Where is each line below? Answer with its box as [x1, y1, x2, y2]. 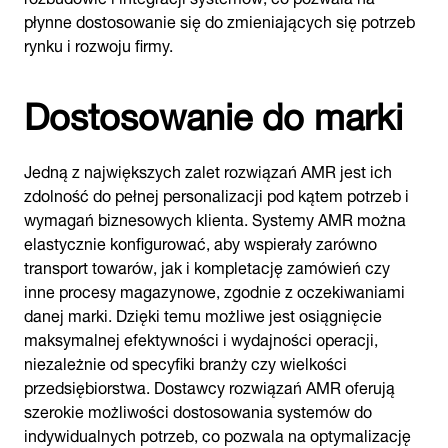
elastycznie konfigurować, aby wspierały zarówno [24, 226, 377, 257]
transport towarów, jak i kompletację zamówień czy [24, 250, 390, 281]
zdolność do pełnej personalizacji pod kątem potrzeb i [24, 178, 409, 209]
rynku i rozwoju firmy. [24, 28, 173, 59]
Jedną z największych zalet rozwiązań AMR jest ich [24, 154, 392, 185]
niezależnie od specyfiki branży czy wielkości [24, 346, 347, 377]
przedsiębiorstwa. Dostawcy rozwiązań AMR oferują [24, 370, 395, 401]
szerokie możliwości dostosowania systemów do [24, 394, 372, 425]
